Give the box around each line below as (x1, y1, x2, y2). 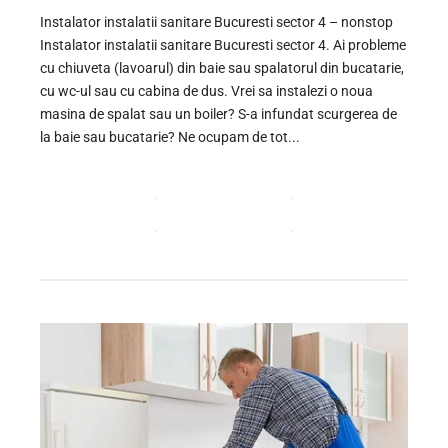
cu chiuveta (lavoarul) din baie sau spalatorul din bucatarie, (40, 59, 404, 76)
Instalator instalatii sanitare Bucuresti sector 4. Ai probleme (40, 36, 406, 53)
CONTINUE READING (168, 209, 280, 221)
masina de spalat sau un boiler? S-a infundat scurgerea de (40, 105, 397, 122)
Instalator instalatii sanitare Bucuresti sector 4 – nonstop (40, 13, 393, 30)
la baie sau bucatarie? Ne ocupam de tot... (40, 128, 300, 145)
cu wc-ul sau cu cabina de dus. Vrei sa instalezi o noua (40, 82, 373, 99)
